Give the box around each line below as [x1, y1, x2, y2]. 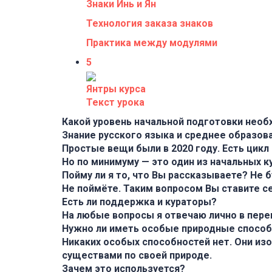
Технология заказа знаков [86, 17, 213, 29]
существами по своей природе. [62, 249, 212, 261]
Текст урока [86, 96, 144, 108]
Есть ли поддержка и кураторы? [62, 195, 217, 208]
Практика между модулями [86, 36, 217, 49]
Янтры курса [86, 83, 146, 95]
